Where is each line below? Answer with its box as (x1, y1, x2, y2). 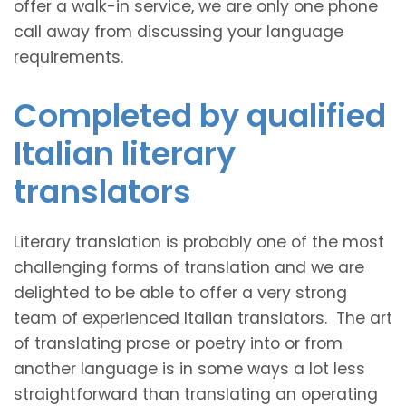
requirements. (14, 45, 123, 68)
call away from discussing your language (14, 20, 343, 43)
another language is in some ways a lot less (14, 357, 365, 380)
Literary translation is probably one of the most (14, 230, 384, 253)
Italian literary (14, 130, 236, 176)
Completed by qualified (14, 92, 386, 138)
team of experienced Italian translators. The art (14, 306, 392, 329)
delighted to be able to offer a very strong (14, 281, 347, 304)
